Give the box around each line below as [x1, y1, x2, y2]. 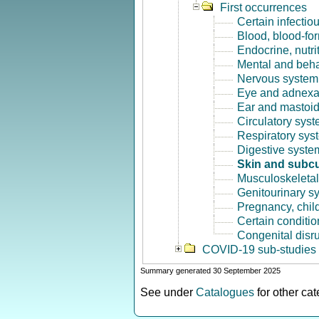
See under [140, 286, 196, 298]
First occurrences [220, 1, 307, 14]
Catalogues [196, 286, 254, 298]
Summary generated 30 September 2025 [140, 266, 281, 275]
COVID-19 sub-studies [202, 244, 316, 256]
